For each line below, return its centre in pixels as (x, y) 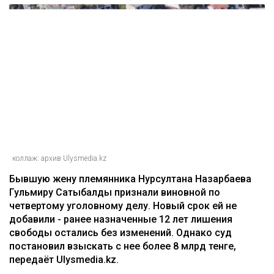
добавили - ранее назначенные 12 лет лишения (121, 219)
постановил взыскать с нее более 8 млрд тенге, (123, 246)
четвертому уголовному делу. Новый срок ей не (123, 206)
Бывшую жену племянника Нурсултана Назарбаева (130, 179)
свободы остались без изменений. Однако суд (120, 232)
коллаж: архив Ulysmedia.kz (59, 158)
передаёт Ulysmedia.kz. (64, 259)
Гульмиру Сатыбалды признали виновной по (115, 192)
